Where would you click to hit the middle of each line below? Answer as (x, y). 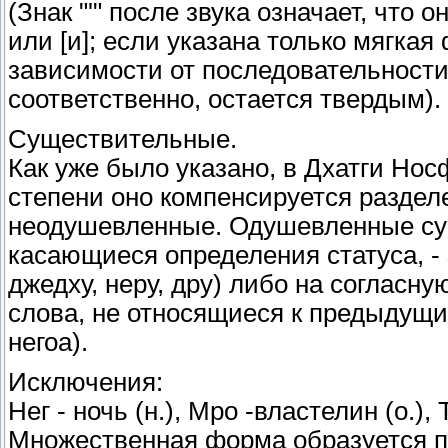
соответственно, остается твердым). (224, 99)
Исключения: (85, 381)
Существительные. (122, 138)
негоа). (48, 341)
